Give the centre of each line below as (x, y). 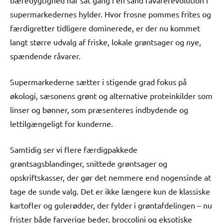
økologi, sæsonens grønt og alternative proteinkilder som (111, 95)
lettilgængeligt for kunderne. (61, 123)
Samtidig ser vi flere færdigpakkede (74, 149)
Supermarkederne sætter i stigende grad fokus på (98, 81)
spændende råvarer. (45, 56)
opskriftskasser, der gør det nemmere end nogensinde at (111, 177)
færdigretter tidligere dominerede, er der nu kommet (105, 28)
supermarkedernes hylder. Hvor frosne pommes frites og (111, 14)
